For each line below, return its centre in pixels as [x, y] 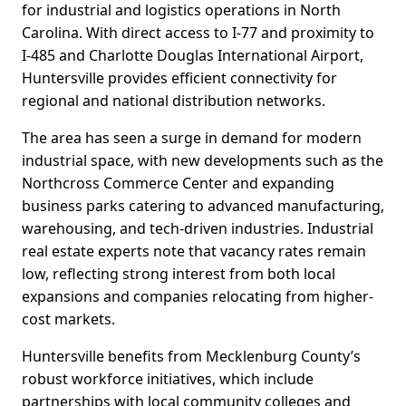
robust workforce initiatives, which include [168, 379]
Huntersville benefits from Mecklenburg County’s [191, 357]
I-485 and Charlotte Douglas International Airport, [193, 56]
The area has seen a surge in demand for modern [192, 138]
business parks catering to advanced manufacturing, [203, 206]
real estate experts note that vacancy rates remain [194, 251]
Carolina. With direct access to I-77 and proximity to [198, 33]
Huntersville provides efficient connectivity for [179, 78]
